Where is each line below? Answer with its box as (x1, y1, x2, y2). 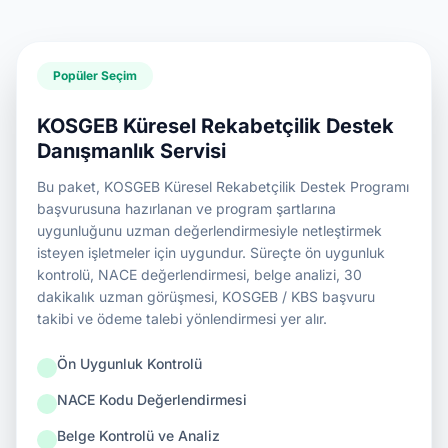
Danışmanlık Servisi (37, 139, 226, 163)
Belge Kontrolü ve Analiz (57, 427, 220, 444)
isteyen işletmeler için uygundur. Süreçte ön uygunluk (37, 244, 385, 261)
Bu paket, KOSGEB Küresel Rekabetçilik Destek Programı (37, 178, 409, 195)
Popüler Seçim (53, 68, 137, 83)
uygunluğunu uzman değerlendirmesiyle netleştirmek (37, 222, 382, 239)
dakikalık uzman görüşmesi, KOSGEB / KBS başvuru (37, 288, 375, 305)
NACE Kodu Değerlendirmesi (57, 391, 247, 408)
